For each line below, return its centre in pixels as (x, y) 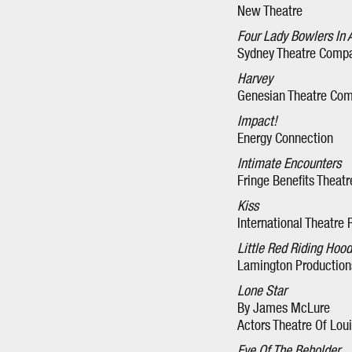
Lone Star (262, 291)
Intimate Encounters (289, 164)
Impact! (257, 122)
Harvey (255, 79)
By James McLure (284, 309)
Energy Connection (285, 139)
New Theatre (270, 12)
